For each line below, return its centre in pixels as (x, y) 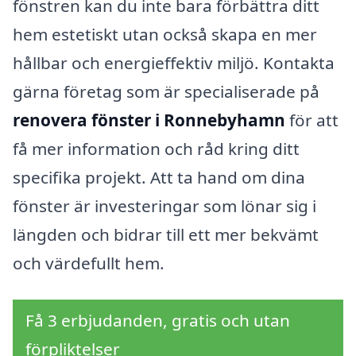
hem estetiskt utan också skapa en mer (165, 35)
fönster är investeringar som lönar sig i (164, 206)
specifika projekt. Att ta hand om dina (159, 178)
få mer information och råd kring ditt (156, 149)
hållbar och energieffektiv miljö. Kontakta (174, 63)
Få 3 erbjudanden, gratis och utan (158, 320)
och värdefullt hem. (89, 263)
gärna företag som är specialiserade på (166, 92)
